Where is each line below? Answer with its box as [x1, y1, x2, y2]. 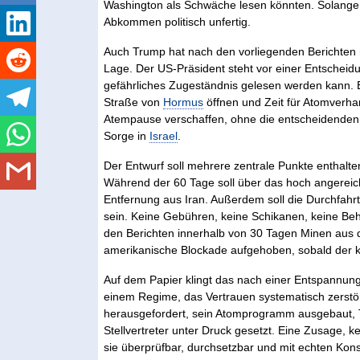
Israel [149, 129, 178, 142]
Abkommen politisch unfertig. [104, 14, 252, 28]
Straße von [104, 95, 164, 108]
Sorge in [104, 129, 150, 142]
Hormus [163, 95, 204, 108]
